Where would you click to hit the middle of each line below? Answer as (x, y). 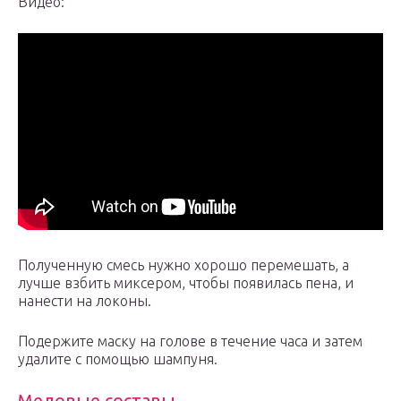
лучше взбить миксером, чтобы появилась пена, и (186, 283)
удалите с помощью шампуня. (118, 359)
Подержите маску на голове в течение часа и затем (190, 341)
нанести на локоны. (85, 301)
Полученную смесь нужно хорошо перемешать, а (183, 265)
